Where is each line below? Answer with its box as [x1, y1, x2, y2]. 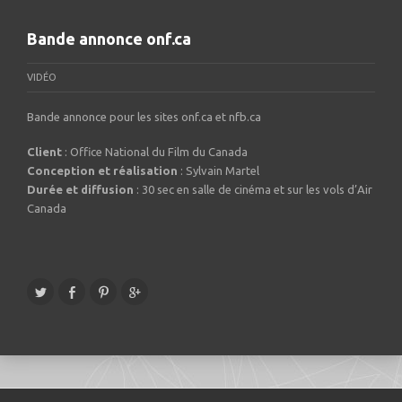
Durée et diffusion [27, 182, 134, 196]
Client [27, 144, 62, 158]
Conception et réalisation [27, 163, 178, 177]
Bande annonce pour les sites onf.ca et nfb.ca [27, 109, 261, 123]
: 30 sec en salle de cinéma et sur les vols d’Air [134, 182, 372, 196]
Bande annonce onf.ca [27, 29, 191, 48]
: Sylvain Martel [178, 163, 259, 177]
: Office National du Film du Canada [62, 144, 248, 158]
